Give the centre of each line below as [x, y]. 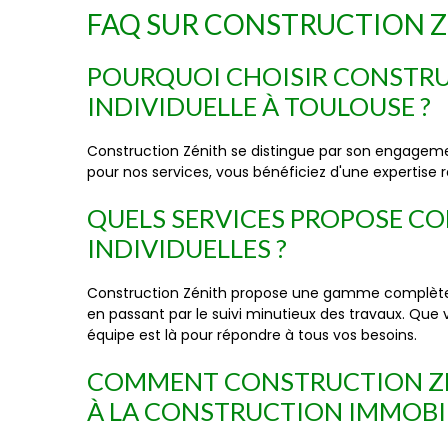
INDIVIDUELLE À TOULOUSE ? [259, 106]
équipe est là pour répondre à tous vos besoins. [252, 335]
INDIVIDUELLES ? [187, 248]
